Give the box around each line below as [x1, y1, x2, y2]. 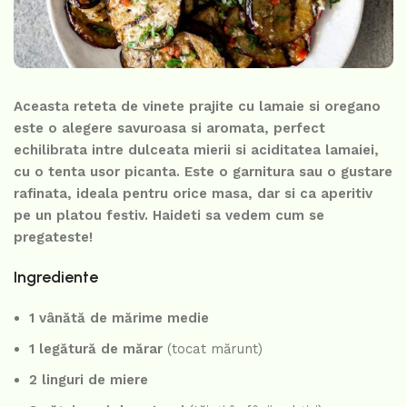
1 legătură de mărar [29, 341, 163, 358]
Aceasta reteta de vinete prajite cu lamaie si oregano [14, 98, 381, 115]
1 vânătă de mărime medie [29, 310, 209, 327]
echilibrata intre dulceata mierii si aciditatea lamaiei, [14, 142, 379, 159]
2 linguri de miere [29, 372, 148, 389]
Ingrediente [14, 267, 98, 288]
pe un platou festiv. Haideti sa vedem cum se [14, 207, 324, 224]
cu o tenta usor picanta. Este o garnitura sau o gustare [14, 164, 392, 181]
